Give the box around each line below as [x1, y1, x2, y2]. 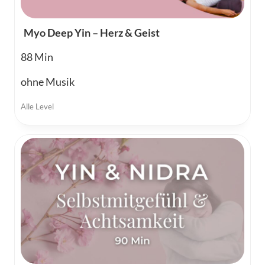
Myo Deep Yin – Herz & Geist [24, 26, 160, 40]
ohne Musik [21, 75, 75, 89]
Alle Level [21, 102, 54, 112]
